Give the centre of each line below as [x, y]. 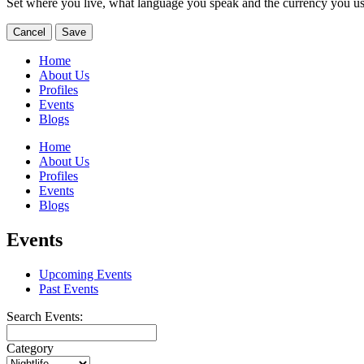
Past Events [69, 288]
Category [30, 348]
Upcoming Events [85, 274]
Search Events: [45, 316]
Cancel [29, 32]
